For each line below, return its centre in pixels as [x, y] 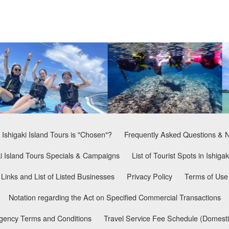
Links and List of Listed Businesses [58, 176]
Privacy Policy [150, 176]
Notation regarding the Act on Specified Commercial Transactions [114, 197]
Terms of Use [206, 176]
